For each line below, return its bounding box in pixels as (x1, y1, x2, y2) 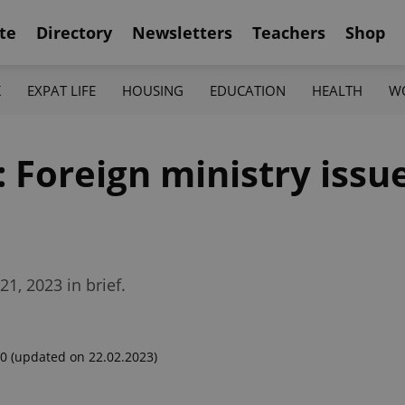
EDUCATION (210, 80, 287, 99)
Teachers (252, 21, 325, 43)
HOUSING (121, 80, 184, 99)
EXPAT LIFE (26, 80, 96, 99)
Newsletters (132, 21, 232, 43)
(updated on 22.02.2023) (11, 348, 157, 365)
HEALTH (312, 80, 363, 99)
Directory (36, 21, 112, 43)
